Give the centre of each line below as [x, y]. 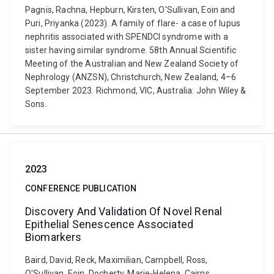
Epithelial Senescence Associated [109, 224]
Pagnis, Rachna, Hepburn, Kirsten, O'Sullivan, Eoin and [130, 10]
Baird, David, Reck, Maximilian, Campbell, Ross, [117, 260]
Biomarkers [54, 237]
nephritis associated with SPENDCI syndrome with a [127, 37]
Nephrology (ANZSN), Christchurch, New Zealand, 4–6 [131, 77]
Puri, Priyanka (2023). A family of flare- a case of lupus [133, 23]
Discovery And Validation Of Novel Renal [124, 211]
